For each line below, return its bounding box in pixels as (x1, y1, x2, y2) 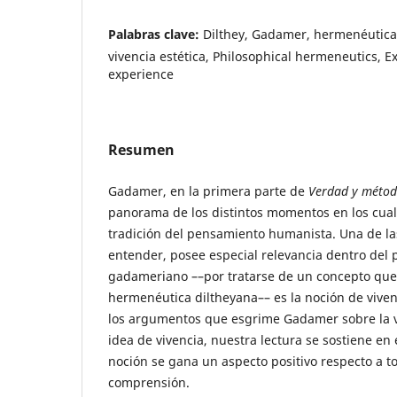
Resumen (108, 139, 175, 160)
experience (108, 65, 174, 82)
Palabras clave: (108, 25, 203, 43)
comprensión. (108, 373, 193, 391)
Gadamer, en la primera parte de (108, 182, 308, 199)
